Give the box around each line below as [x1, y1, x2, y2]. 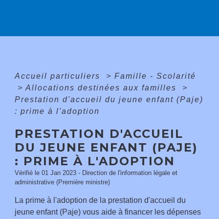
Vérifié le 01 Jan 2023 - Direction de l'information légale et [15, 169, 177, 177]
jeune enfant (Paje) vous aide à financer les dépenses [15, 208, 201, 217]
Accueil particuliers [15, 72, 103, 81]
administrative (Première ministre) [15, 178, 110, 186]
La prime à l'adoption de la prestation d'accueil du [15, 196, 186, 205]
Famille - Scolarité [114, 72, 196, 81]
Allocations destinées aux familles [25, 84, 179, 92]
